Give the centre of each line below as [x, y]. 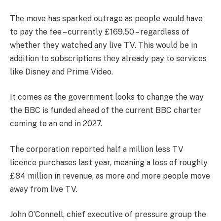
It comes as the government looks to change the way [107, 97]
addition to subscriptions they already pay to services [108, 58]
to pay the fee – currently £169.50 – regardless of [100, 32]
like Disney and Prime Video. [61, 72]
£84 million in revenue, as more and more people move [110, 176]
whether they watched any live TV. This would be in [104, 45]
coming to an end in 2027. [56, 124]
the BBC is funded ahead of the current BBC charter [106, 110]
